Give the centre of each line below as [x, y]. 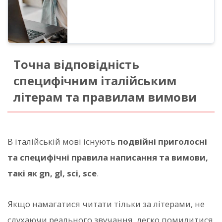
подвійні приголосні [162, 141]
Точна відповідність [76, 64]
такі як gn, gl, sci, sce [52, 173]
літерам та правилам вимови [105, 97]
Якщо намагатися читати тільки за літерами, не [106, 204]
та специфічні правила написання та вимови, [108, 157]
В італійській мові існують [62, 141]
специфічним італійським [95, 81]
